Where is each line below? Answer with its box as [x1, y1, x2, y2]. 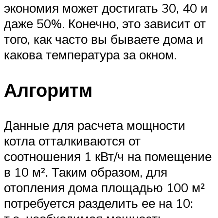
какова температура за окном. [4, 46, 177, 62]
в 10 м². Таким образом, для [4, 163, 167, 180]
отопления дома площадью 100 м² [4, 179, 205, 195]
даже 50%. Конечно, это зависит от [4, 15, 206, 31]
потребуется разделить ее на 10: [4, 195, 193, 211]
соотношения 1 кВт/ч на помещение [4, 148, 212, 164]
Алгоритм [4, 77, 92, 102]
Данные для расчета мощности [4, 117, 185, 133]
